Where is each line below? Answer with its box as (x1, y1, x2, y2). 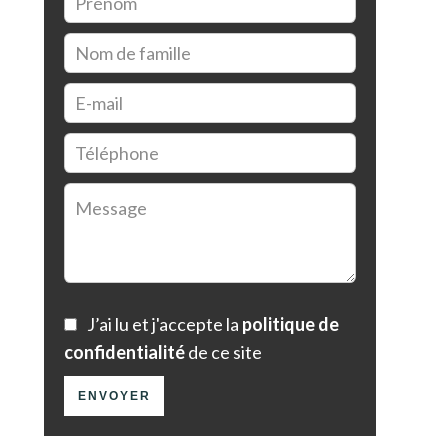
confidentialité (64, 340, 185, 363)
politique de (242, 312, 339, 335)
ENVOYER (77, 388, 151, 403)
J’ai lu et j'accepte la (87, 312, 242, 335)
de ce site (185, 340, 262, 363)
